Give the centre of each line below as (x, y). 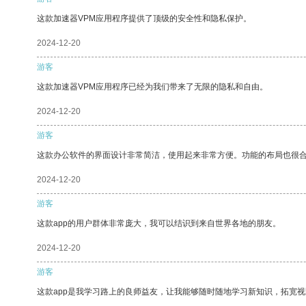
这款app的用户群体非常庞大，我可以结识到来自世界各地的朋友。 (159, 223)
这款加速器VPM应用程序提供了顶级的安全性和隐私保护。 (144, 18)
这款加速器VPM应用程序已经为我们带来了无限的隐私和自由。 (152, 86)
